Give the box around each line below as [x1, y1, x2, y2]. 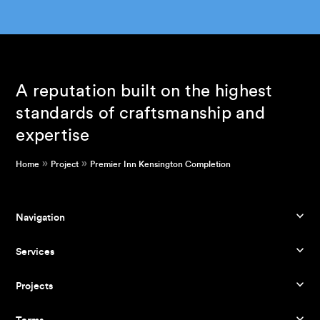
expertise [16, 127, 90, 145]
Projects [16, 281, 54, 291]
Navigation [16, 212, 66, 223]
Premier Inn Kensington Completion [90, 160, 231, 169]
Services [16, 246, 55, 257]
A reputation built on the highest [16, 83, 273, 101]
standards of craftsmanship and [16, 105, 265, 123]
